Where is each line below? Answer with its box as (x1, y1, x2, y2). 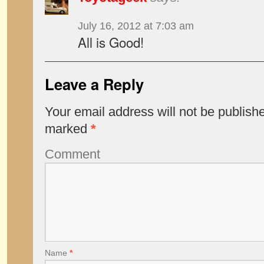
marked (45, 121, 91, 136)
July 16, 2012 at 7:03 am (78, 20, 194, 32)
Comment (45, 147, 100, 161)
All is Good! (78, 32, 144, 51)
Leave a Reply (45, 73, 144, 95)
